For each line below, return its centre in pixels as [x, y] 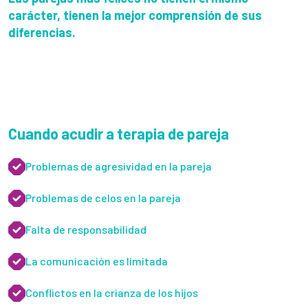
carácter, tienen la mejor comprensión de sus [135, 15]
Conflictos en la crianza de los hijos [112, 293]
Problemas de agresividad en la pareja [119, 166]
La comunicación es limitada [97, 261]
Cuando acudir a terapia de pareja [119, 134]
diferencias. [42, 33]
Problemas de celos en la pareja [103, 198]
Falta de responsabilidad [86, 230]
